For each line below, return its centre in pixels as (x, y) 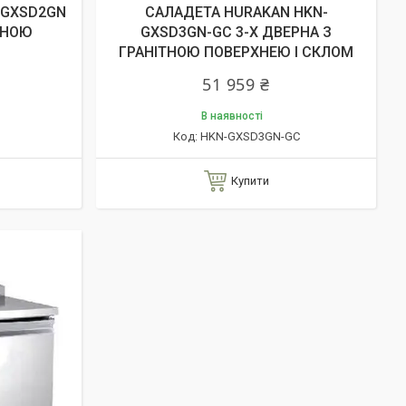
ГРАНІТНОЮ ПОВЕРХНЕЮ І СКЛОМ (236, 52)
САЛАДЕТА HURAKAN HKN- (236, 12)
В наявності (232, 116)
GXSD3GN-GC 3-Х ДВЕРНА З (236, 32)
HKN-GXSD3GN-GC (250, 136)
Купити (250, 181)
